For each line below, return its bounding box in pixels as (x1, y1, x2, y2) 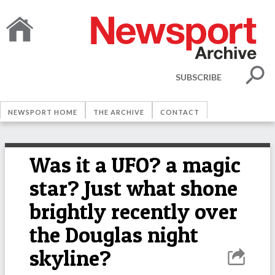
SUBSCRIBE (176, 71, 222, 82)
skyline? (29, 245, 111, 271)
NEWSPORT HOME (8, 108, 77, 116)
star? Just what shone (29, 175, 238, 201)
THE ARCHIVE (93, 108, 144, 116)
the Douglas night (29, 222, 198, 248)
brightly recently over (29, 198, 238, 225)
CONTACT (160, 108, 199, 116)
